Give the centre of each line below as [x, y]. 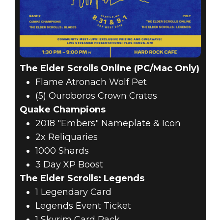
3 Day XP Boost [69, 165]
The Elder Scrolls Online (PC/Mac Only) [109, 69]
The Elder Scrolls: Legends [82, 179]
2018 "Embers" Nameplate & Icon [108, 124]
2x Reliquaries [66, 137]
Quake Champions [62, 110]
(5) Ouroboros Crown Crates [96, 96]
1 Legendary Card [73, 192]
